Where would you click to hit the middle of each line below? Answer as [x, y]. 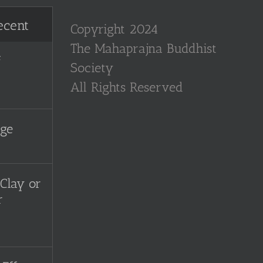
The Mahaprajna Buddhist [143, 48]
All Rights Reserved [127, 87]
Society [92, 68]
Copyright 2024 [114, 29]
